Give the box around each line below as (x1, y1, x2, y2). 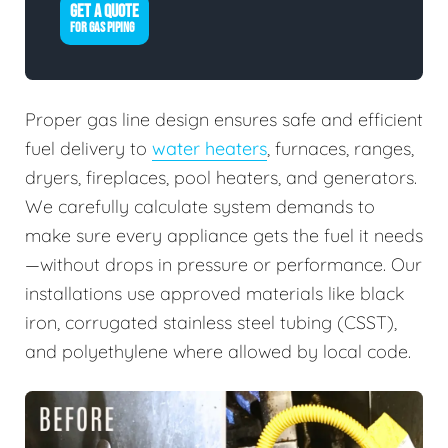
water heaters (152, 136, 267, 160)
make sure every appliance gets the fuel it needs (25, 223, 423, 247)
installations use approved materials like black (25, 281, 404, 305)
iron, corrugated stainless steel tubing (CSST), (25, 310, 397, 334)
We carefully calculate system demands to (25, 194, 375, 218)
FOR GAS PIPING (70, 18, 134, 36)
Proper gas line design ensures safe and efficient (25, 107, 423, 131)
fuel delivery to (25, 136, 152, 160)
